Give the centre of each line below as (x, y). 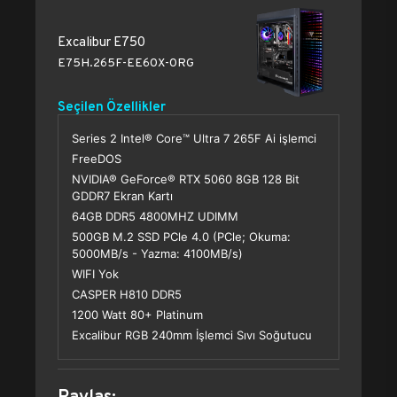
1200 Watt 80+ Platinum (137, 315)
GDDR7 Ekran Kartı (122, 196)
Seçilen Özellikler (112, 106)
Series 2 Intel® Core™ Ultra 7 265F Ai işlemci (194, 138)
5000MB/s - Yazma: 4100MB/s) (157, 253)
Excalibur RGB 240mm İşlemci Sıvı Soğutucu (192, 335)
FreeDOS (97, 159)
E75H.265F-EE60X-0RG (126, 62)
